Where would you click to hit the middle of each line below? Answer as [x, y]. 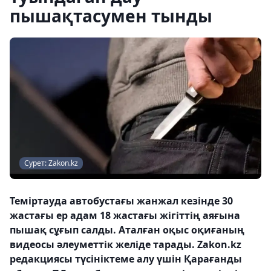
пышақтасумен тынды [111, 16]
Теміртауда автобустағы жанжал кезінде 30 [121, 201]
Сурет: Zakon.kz [51, 163]
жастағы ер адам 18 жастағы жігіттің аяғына [125, 215]
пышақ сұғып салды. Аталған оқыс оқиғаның [127, 230]
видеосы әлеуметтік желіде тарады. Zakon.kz [126, 244]
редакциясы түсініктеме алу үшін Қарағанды [126, 259]
